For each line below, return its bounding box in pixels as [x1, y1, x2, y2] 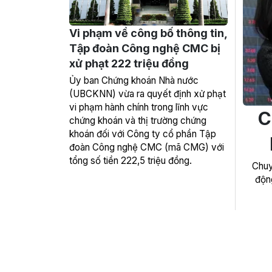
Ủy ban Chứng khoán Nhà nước [69, 75, 199, 86]
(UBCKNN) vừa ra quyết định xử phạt [69, 88, 226, 100]
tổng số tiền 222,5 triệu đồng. [69, 155, 192, 166]
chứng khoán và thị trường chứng [69, 115, 206, 126]
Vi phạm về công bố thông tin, [69, 27, 227, 39]
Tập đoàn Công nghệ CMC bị [69, 42, 220, 55]
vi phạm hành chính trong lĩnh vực [69, 101, 208, 113]
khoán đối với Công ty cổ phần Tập [69, 128, 216, 140]
